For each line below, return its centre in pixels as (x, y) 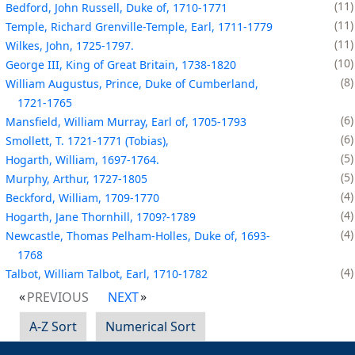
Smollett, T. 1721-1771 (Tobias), (87, 140)
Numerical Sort (151, 326)
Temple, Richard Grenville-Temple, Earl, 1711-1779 (139, 26)
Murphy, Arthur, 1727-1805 (76, 178)
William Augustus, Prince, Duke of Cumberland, (132, 83)
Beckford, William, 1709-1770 (82, 197)
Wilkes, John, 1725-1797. (70, 45)
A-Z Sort (53, 326)
